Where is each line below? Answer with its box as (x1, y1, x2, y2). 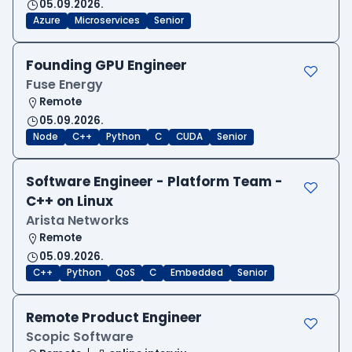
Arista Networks (26, 211, 129, 230)
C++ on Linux (26, 192, 113, 211)
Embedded (170, 266, 223, 280)
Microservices (75, 14, 140, 27)
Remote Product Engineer (26, 308, 202, 328)
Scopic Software (26, 328, 134, 346)
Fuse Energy (26, 75, 103, 94)
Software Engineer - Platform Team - (26, 172, 283, 192)
